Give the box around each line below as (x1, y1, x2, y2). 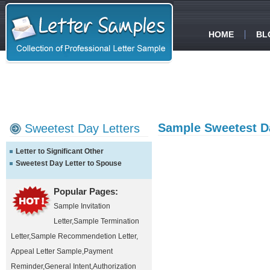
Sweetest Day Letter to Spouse (16, 159, 122, 168)
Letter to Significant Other (16, 147, 104, 155)
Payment (84, 247, 113, 256)
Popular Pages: (54, 186, 118, 196)
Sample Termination (74, 217, 139, 225)
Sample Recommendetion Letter (31, 232, 136, 240)
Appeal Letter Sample (11, 247, 82, 256)
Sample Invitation (54, 202, 110, 210)
